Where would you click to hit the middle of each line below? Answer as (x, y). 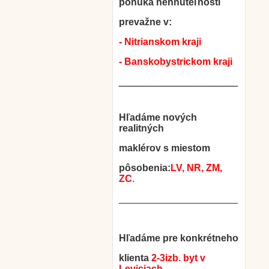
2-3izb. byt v (178, 258)
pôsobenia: (145, 168)
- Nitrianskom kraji (160, 42)
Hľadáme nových (158, 117)
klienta (135, 258)
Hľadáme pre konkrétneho (179, 238)
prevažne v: (145, 22)
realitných (141, 128)
